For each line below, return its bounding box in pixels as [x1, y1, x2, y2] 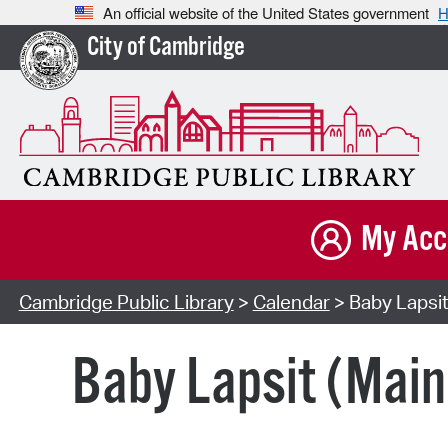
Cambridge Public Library [18, 290, 234, 315]
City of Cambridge [86, 31, 245, 65]
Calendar [252, 290, 330, 315]
